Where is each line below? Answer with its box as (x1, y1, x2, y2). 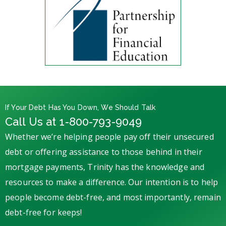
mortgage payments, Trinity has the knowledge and (5, 161, 205, 173)
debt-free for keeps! (5, 207, 82, 218)
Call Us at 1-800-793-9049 (5, 115, 142, 128)
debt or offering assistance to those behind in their (5, 146, 202, 157)
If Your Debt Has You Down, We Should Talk (5, 103, 156, 111)
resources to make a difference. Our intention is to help (5, 177, 218, 188)
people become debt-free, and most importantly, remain (5, 192, 221, 203)
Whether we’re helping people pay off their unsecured (5, 131, 214, 142)
